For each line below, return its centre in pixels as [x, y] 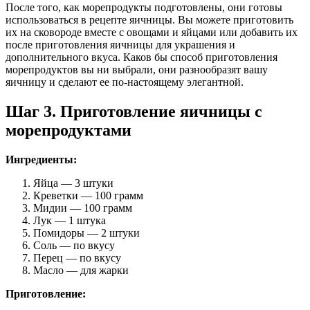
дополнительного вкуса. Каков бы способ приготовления [142, 57]
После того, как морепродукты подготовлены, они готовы [144, 8]
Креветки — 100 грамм [88, 195]
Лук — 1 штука [70, 220]
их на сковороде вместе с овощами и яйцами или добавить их [152, 33]
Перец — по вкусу [77, 257]
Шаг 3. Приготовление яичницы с [134, 111]
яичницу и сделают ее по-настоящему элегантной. [125, 82]
